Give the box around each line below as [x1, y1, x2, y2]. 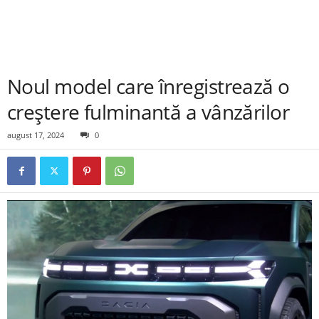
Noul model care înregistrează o [7, 73, 290, 100]
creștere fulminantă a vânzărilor [7, 98, 290, 125]
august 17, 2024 [7, 130, 64, 140]
